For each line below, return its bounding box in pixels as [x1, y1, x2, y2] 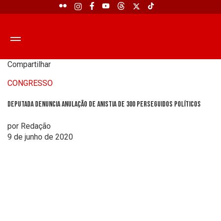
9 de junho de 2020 [7, 132, 73, 142]
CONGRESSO [7, 78, 53, 88]
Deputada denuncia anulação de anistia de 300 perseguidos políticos [7, 100, 201, 110]
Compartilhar [7, 60, 51, 69]
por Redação [7, 121, 51, 131]
